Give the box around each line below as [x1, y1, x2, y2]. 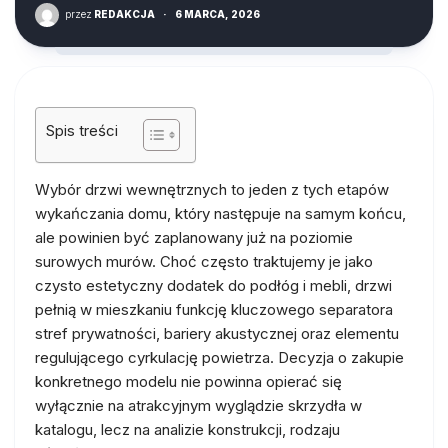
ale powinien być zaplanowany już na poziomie [35, 227, 353, 247]
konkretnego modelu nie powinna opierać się [35, 371, 342, 391]
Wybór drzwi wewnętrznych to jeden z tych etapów [35, 179, 389, 199]
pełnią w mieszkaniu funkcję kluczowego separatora [35, 299, 393, 319]
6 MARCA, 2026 [175, 7, 260, 20]
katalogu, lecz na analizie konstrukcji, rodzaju [35, 419, 340, 439]
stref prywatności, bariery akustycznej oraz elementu [35, 323, 399, 343]
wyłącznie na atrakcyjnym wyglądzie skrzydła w [35, 395, 362, 415]
